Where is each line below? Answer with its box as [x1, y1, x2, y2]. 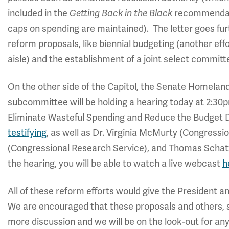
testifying [8, 127, 47, 139]
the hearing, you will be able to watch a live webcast [8, 158, 222, 169]
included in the [8, 8, 70, 19]
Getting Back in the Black [70, 8, 172, 19]
